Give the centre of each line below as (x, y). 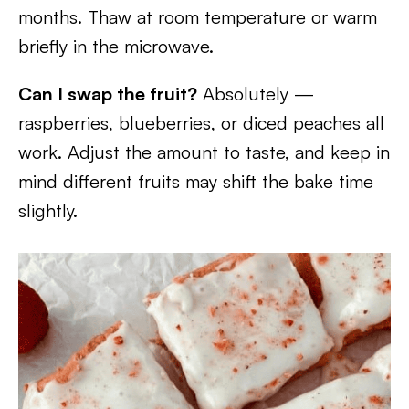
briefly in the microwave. (116, 46)
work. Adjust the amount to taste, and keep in (204, 152)
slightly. (48, 210)
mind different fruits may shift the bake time (196, 181)
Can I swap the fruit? (108, 93)
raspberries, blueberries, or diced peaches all (201, 122)
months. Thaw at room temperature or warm (198, 16)
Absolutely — (256, 93)
